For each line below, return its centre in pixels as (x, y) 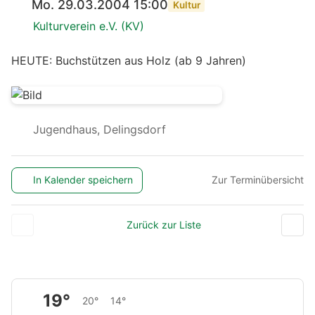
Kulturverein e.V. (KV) (88, 26)
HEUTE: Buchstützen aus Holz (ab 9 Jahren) (129, 60)
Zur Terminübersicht (258, 180)
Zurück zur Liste (163, 224)
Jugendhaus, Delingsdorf (97, 129)
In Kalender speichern (83, 180)
